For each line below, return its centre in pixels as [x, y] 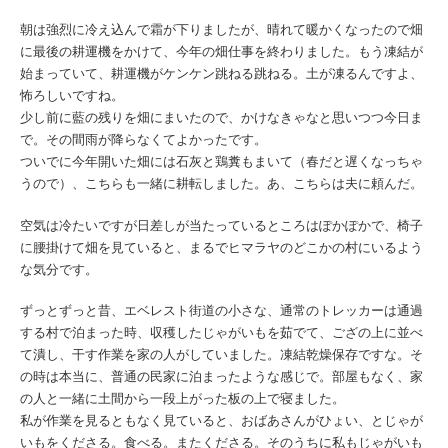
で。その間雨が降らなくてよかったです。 [143, 139]
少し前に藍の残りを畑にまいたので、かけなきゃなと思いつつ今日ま [221, 117]
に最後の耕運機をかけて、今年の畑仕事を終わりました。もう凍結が [221, 51]
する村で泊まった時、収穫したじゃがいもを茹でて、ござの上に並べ [221, 333]
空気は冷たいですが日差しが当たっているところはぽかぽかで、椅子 [221, 225]
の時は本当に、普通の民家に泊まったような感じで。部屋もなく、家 [221, 377]
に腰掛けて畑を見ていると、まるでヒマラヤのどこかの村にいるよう [221, 247]
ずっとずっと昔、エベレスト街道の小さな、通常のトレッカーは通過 [221, 311]
